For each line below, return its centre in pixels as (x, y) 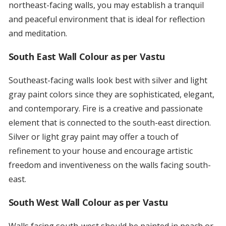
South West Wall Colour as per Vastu (89, 203)
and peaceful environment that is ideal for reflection (106, 19)
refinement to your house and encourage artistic (100, 151)
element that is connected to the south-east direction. (109, 123)
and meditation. (38, 34)
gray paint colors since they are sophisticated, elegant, (111, 95)
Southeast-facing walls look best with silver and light (108, 80)
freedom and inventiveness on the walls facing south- (109, 165)
